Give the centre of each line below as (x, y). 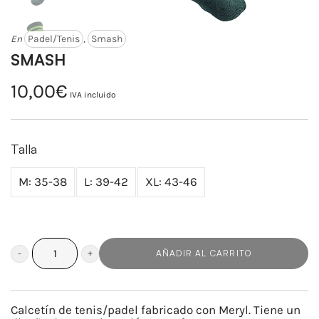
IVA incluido (93, 94)
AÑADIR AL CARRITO (204, 253)
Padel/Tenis (54, 38)
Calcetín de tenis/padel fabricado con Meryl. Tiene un (156, 310)
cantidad (34, 282)
